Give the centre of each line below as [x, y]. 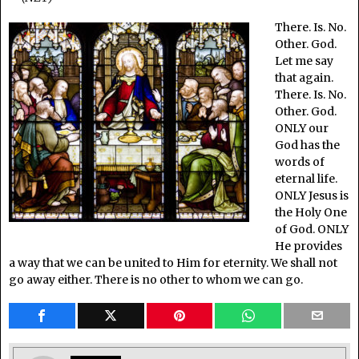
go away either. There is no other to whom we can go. [156, 279]
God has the [307, 145]
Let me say [304, 61]
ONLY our [301, 128]
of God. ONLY [311, 229]
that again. [304, 77]
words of [299, 161]
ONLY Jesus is [311, 195]
